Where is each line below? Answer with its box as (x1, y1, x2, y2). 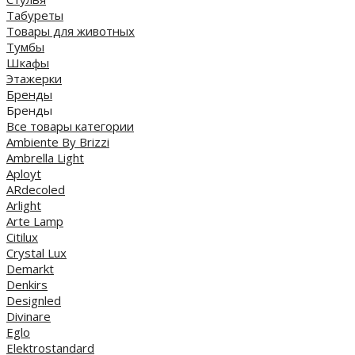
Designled (6, 292, 61, 308)
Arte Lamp (6, 212, 63, 229)
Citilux (6, 228, 38, 245)
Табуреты (6, 6, 63, 23)
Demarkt (6, 260, 54, 277)
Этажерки (6, 70, 62, 86)
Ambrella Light (6, 149, 84, 166)
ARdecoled (6, 181, 65, 197)
